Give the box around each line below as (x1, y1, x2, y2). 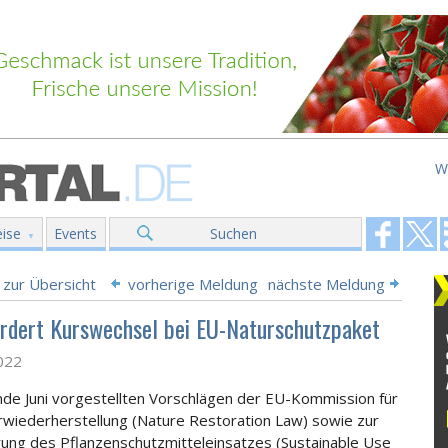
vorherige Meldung (128, 274, 258, 294)
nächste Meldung (268, 274, 385, 294)
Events (54, 224, 97, 243)
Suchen (210, 224, 257, 243)
